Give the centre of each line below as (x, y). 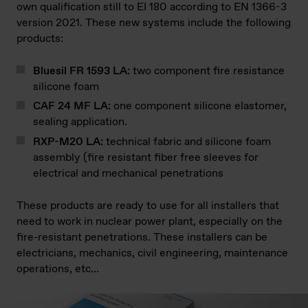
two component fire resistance (207, 71)
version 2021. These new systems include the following (154, 23)
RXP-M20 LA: (68, 142)
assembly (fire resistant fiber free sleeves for (146, 157)
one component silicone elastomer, (199, 107)
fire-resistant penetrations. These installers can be (142, 237)
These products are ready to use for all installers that (148, 206)
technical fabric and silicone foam (187, 142)
